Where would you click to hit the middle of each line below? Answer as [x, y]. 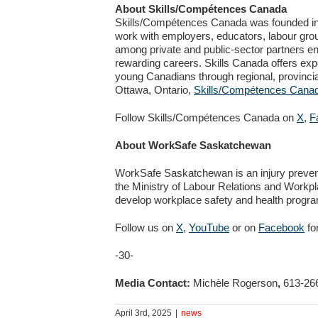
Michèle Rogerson [235, 283]
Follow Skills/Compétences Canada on [206, 117]
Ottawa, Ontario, [154, 90]
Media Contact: [154, 283]
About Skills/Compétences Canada [201, 9]
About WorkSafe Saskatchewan [193, 145]
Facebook [281, 227]
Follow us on [146, 227]
